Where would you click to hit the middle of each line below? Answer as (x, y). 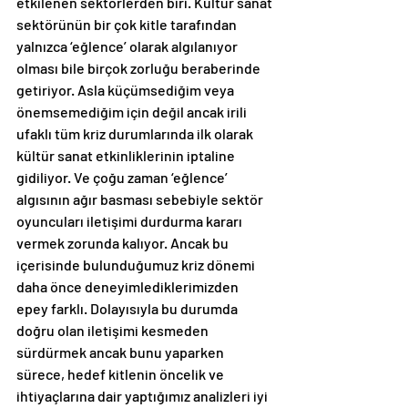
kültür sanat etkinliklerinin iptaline (127, 156)
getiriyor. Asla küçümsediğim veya (127, 90)
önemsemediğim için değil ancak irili (133, 112)
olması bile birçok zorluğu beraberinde (140, 68)
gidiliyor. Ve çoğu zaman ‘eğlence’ (123, 178)
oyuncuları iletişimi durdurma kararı (131, 221)
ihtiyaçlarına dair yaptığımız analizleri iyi (143, 396)
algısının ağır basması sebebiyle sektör (141, 199)
